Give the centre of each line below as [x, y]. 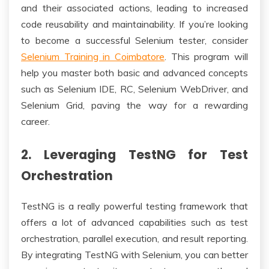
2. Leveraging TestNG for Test [134, 154]
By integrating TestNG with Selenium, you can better [134, 255]
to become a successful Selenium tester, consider [134, 40]
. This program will [206, 56]
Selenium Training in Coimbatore [93, 56]
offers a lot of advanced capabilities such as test [134, 222]
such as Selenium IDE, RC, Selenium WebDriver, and [134, 89]
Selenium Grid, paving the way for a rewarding [134, 105]
